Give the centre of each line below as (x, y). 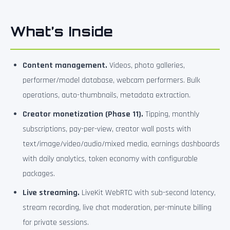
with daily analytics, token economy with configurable (110, 159)
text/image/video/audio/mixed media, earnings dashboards (121, 144)
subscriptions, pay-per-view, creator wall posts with (107, 129)
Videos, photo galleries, (146, 65)
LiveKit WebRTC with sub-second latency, (148, 193)
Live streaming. (51, 193)
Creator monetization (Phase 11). (83, 114)
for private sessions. (56, 223)
